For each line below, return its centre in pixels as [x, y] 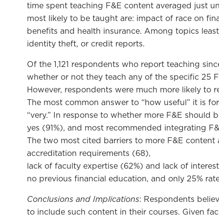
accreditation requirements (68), [89, 153]
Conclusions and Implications [83, 199]
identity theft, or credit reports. [87, 44]
